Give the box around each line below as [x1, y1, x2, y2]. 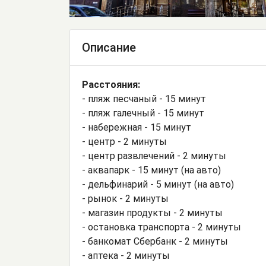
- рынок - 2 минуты [82, 193, 169, 205]
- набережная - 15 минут [82, 122, 191, 134]
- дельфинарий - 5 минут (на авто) [82, 179, 234, 191]
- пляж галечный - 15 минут [82, 107, 204, 119]
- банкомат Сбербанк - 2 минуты [82, 236, 228, 248]
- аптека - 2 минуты [82, 250, 170, 262]
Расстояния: [82, 79, 140, 91]
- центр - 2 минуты [82, 136, 167, 148]
